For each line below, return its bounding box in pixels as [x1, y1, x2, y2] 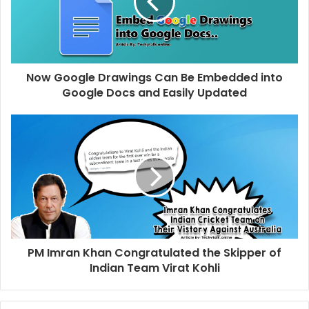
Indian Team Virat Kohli [89, 260, 220, 276]
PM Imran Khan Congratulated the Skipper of [28, 245, 281, 261]
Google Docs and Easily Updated [62, 85, 247, 101]
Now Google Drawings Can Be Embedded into [26, 70, 283, 86]
